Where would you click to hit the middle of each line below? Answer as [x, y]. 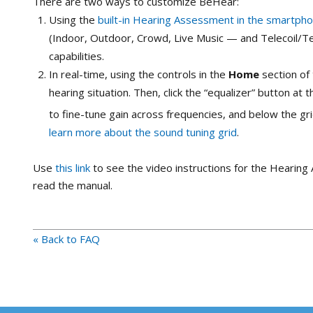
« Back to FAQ [66, 239]
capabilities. [76, 56]
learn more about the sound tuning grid [143, 132]
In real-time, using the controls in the [138, 74]
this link [73, 167]
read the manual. [73, 185]
